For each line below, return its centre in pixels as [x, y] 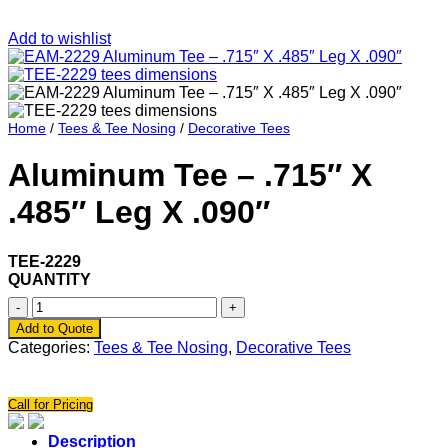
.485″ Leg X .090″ [139, 212]
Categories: [51, 347]
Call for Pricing [50, 404]
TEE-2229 [44, 261]
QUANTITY [49, 279]
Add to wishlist [59, 38]
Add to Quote [54, 328]
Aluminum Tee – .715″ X [190, 175]
